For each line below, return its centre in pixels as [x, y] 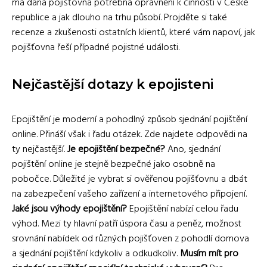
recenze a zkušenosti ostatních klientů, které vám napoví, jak [133, 33]
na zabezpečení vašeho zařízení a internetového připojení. [129, 194]
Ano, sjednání [193, 150]
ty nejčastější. [40, 150]
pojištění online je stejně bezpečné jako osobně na [114, 164]
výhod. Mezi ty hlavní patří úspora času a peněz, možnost [127, 224]
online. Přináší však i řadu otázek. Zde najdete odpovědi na [130, 135]
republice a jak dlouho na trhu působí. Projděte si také [119, 18]
